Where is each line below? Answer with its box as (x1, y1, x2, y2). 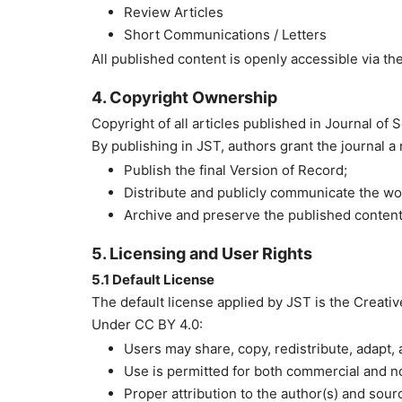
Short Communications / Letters (124, 26, 327, 44)
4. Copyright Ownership (92, 88, 277, 108)
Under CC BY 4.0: (92, 316, 203, 334)
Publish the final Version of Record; (124, 162, 347, 179)
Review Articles (124, 4, 223, 22)
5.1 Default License (92, 271, 214, 289)
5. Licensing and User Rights (92, 244, 312, 264)
